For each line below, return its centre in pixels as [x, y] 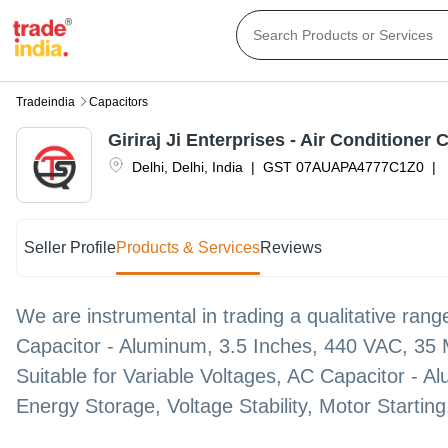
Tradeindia [45, 102]
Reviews [291, 248]
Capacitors [118, 102]
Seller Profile [70, 248]
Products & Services [188, 248]
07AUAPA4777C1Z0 [360, 167]
